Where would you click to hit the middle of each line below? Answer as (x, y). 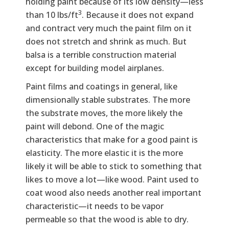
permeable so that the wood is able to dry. (107, 219)
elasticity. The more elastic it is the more (104, 153)
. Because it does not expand (138, 15)
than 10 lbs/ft (52, 15)
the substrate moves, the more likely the (104, 113)
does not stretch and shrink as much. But (106, 41)
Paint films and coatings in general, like (101, 86)
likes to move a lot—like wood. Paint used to (112, 179)
